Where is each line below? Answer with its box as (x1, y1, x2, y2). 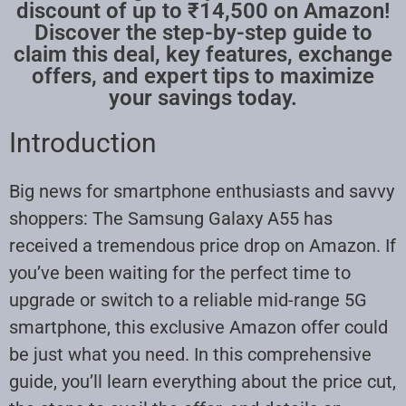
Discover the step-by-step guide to (34, 19, 372, 45)
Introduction (9, 126, 157, 159)
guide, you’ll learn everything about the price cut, (9, 370, 396, 392)
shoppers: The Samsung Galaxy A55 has (9, 207, 333, 229)
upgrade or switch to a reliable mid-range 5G (9, 288, 367, 311)
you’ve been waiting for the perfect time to (9, 261, 351, 284)
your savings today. (109, 84, 297, 111)
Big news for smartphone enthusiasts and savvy (9, 179, 394, 202)
